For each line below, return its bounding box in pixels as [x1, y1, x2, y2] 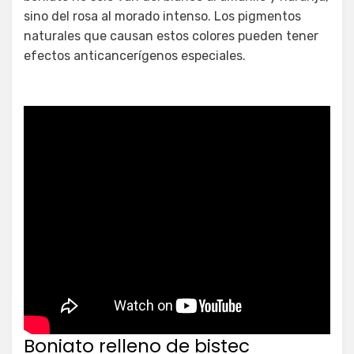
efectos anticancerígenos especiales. [24, 48, 246, 64]
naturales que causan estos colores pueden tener [24, 28, 318, 44]
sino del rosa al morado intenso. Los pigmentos [24, 9, 301, 24]
